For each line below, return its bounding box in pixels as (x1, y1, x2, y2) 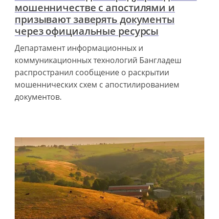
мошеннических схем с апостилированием (15, 79, 179, 90)
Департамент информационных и (15, 42, 143, 53)
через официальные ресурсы (15, 24, 159, 38)
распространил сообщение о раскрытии (15, 66, 169, 78)
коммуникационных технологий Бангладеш (15, 54, 181, 66)
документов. (15, 91, 62, 102)
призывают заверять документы (15, 12, 175, 26)
